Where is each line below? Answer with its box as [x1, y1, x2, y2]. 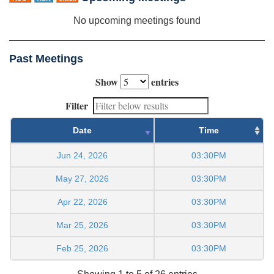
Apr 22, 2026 [57, 196, 108, 207]
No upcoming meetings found [73, 15, 201, 26]
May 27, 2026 [56, 173, 109, 183]
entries [149, 74, 179, 89]
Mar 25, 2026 [56, 220, 108, 230]
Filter [65, 98, 88, 113]
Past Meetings [9, 52, 83, 65]
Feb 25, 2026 [56, 243, 108, 253]
